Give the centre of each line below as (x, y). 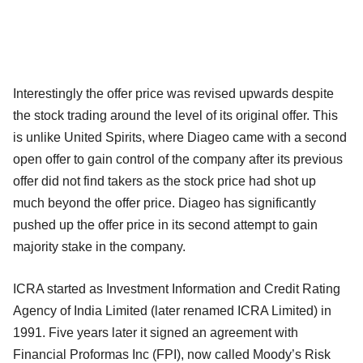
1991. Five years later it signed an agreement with (156, 333)
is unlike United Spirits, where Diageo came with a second (180, 138)
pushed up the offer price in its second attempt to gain (165, 225)
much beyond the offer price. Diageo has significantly (164, 203)
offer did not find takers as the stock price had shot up (164, 181)
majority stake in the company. (99, 247)
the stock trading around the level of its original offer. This (175, 116)
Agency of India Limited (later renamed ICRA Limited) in (172, 311)
